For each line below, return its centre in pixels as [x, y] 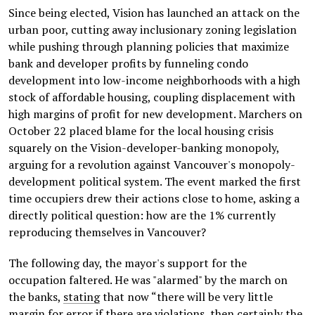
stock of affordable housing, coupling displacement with [152, 97]
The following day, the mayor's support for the [128, 263]
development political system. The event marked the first [155, 181]
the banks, [36, 297]
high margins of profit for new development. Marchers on [155, 114]
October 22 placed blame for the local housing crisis [141, 131]
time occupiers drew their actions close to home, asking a [154, 198]
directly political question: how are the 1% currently [142, 215]
